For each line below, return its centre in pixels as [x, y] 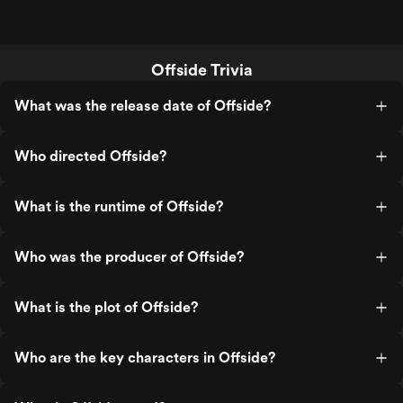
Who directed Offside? [90, 156]
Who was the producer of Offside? [129, 257]
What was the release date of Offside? [143, 106]
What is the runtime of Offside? [119, 206]
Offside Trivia [201, 70]
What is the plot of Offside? [106, 307]
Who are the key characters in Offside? [145, 358]
